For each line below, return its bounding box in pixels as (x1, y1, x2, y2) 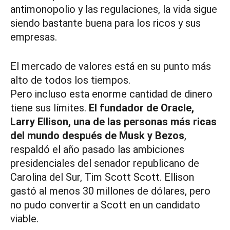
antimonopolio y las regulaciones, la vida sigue (10, 3, 217, 16)
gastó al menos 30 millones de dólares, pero (10, 185, 210, 198)
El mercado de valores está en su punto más (10, 60, 211, 73)
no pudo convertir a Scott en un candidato (10, 199, 200, 212)
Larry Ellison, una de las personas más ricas (10, 116, 217, 128)
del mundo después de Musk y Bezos (10, 129, 184, 142)
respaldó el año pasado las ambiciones (10, 143, 184, 156)
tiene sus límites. (10, 102, 89, 114)
